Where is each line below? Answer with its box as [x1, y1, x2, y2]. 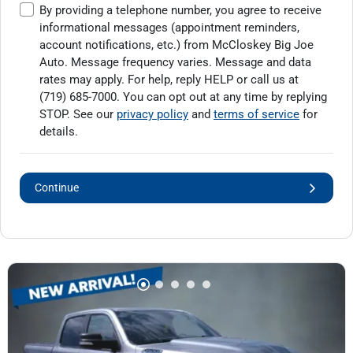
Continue [35, 180, 79, 194]
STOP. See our [39, 106, 117, 121]
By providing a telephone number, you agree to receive [39, 2, 321, 17]
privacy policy [117, 106, 188, 121]
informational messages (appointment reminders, [39, 20, 299, 35]
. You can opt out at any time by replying [117, 89, 327, 104]
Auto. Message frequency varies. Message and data [39, 54, 311, 69]
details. [39, 124, 78, 139]
